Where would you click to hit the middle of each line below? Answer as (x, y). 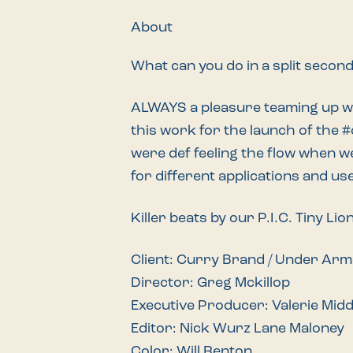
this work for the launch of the (237, 131)
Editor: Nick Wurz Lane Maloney (238, 329)
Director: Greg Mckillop (211, 283)
